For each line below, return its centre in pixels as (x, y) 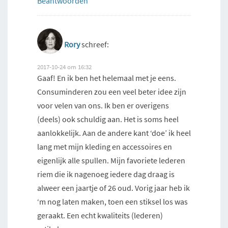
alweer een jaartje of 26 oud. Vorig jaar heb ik (113, 188)
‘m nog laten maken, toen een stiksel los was (112, 202)
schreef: (95, 45)
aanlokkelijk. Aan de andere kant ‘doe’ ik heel (114, 133)
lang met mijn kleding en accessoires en (105, 147)
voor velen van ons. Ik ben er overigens (103, 106)
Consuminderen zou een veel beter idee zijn (112, 92)
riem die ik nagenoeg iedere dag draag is (106, 174)
